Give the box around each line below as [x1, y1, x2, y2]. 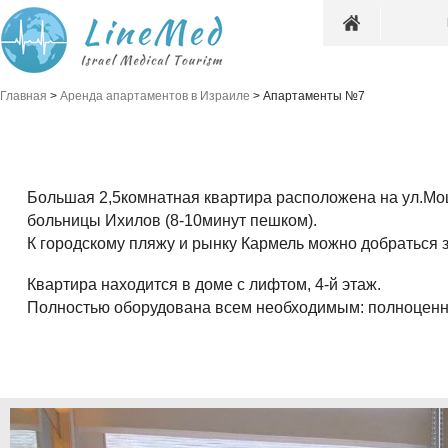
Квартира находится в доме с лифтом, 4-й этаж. [26, 276, 381, 293]
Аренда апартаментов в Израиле [60, 89, 250, 103]
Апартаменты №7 [263, 89, 365, 103]
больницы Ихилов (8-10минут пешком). [26, 212, 317, 229]
